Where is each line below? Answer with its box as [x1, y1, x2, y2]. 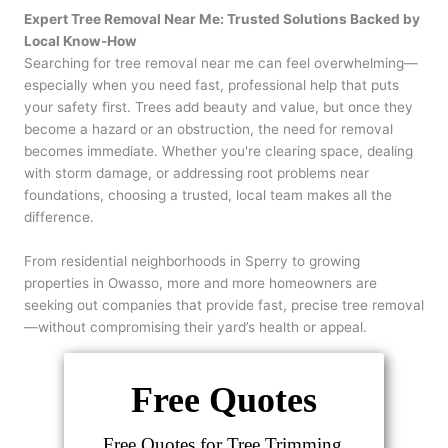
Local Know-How [24, 33, 137, 50]
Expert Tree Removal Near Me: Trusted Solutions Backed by [24, 11, 420, 28]
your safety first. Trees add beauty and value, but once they [24, 99, 413, 116]
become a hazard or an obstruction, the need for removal [24, 121, 393, 138]
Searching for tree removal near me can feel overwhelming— [24, 55, 418, 72]
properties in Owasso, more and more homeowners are [24, 275, 377, 292]
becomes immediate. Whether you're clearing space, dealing [24, 143, 413, 160]
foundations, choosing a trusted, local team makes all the [24, 187, 392, 204]
